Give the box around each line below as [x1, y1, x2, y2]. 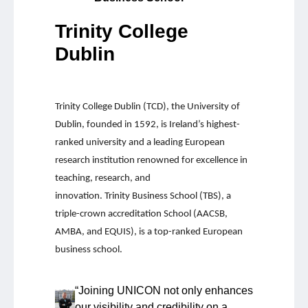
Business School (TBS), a [132, 191, 231, 202]
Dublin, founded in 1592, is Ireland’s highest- [55, 120, 240, 131]
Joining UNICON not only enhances [78, 285, 253, 297]
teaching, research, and [55, 173, 151, 184]
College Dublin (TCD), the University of [82, 102, 240, 113]
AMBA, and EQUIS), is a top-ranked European [55, 227, 243, 238]
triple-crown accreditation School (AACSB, [55, 209, 228, 220]
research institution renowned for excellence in [55, 155, 247, 166]
